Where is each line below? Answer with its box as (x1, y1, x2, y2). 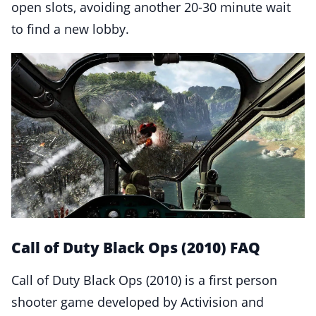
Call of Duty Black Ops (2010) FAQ (11, 237, 260, 257)
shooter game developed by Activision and (11, 293, 264, 310)
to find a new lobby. (11, 20, 129, 37)
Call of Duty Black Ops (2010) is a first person (11, 271, 277, 288)
